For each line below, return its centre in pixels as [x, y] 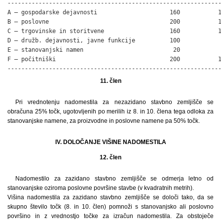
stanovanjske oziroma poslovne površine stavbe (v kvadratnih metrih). [101, 188]
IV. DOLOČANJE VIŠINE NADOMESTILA [110, 142]
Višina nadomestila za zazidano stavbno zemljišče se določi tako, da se [110, 197]
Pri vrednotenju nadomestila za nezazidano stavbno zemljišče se [114, 102]
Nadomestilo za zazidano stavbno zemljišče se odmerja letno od [114, 178]
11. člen [110, 81]
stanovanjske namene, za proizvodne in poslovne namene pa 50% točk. [104, 121]
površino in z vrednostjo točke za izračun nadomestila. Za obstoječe [110, 216]
